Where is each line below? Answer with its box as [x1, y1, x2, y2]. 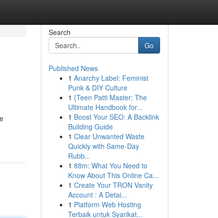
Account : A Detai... [68, 190, 127, 200]
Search [48, 27, 71, 37]
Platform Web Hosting [73, 200, 141, 209]
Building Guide [68, 122, 113, 131]
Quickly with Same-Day [68, 141, 139, 151]
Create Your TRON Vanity [73, 180, 153, 190]
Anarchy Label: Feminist [73, 73, 148, 83]
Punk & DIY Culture [68, 83, 127, 92]
